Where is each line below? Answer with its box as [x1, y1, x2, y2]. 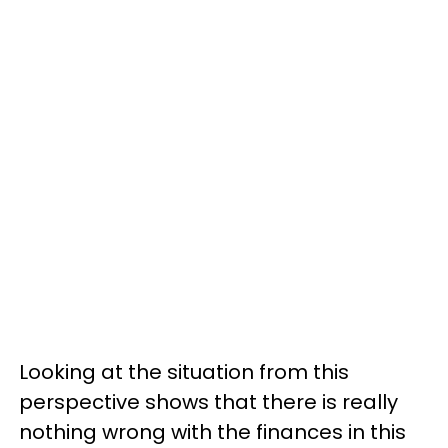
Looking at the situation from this [19, 358, 349, 386]
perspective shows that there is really [19, 388, 398, 416]
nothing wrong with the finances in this [19, 418, 406, 446]
